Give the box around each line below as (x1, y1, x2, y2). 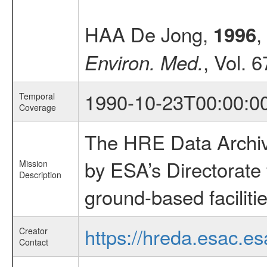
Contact (18, 236, 48, 248)
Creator (18, 225, 48, 237)
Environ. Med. (84, 48, 203, 76)
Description (18, 169, 61, 181)
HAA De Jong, (84, 20, 213, 48)
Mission (18, 157, 48, 169)
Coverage (18, 101, 56, 113)
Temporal (18, 90, 55, 102)
